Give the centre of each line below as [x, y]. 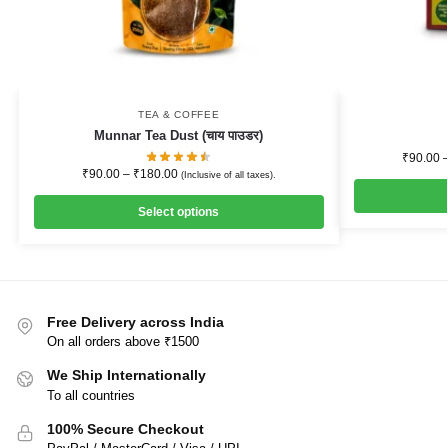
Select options [179, 211]
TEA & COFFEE [179, 115]
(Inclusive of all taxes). [228, 174]
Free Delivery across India [135, 321]
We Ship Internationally [126, 375]
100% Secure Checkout [125, 428]
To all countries [91, 395]
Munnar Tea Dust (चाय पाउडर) [179, 136]
